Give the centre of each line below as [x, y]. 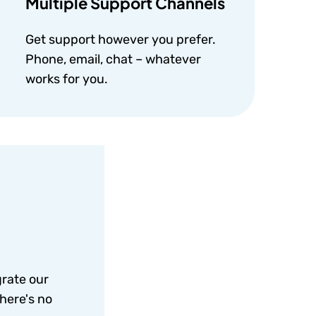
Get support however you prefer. [120, 39]
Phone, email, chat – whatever [113, 59]
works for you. [66, 79]
